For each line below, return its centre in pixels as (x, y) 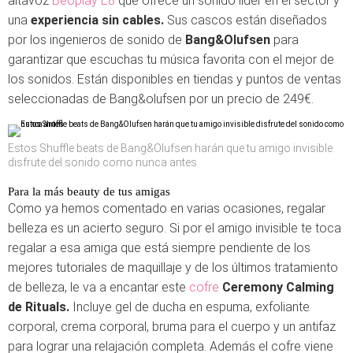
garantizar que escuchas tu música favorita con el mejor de (171, 59)
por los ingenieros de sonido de (97, 40)
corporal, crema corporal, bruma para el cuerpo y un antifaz (172, 327)
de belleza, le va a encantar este (98, 287)
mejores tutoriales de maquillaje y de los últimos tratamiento (173, 268)
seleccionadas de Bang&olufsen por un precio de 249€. (161, 99)
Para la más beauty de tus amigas (89, 191)
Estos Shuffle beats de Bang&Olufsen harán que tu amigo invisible (170, 148)
